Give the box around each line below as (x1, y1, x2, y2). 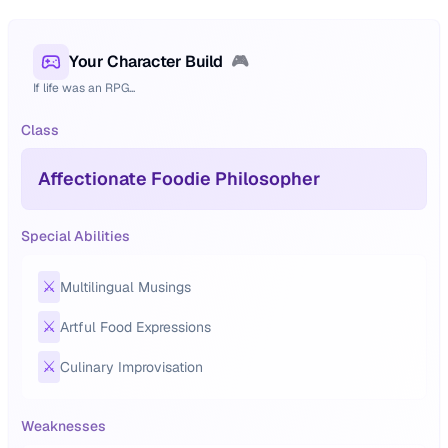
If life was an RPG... (33, 80, 135, 96)
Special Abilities (21, 227, 130, 245)
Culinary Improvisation (60, 358, 203, 376)
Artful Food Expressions (60, 318, 211, 336)
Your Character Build (69, 51, 223, 72)
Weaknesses (21, 417, 106, 435)
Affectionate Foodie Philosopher (38, 167, 320, 190)
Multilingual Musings (60, 278, 191, 296)
